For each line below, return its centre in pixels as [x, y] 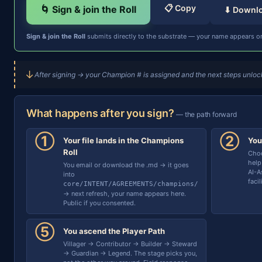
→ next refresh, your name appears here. [125, 194]
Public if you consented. [99, 203]
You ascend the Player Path [114, 231]
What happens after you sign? [101, 113]
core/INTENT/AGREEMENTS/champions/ [131, 184]
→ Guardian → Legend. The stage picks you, [130, 253]
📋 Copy [180, 8]
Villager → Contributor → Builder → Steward [130, 244]
